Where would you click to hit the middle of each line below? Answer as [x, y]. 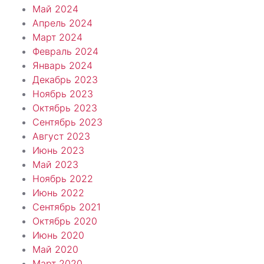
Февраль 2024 [65, 51]
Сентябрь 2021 [67, 207]
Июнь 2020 [58, 235]
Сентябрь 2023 [67, 122]
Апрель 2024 [62, 23]
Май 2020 [55, 249]
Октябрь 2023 [65, 108]
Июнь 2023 [58, 150]
